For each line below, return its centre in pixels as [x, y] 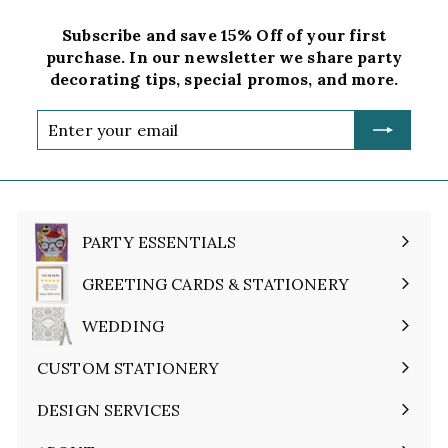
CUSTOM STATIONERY [128, 367]
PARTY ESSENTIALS [159, 241]
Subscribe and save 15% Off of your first [224, 34]
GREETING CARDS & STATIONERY [215, 283]
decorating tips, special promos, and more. [224, 78]
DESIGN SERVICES [109, 409]
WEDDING [123, 325]
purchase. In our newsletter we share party [224, 56]
